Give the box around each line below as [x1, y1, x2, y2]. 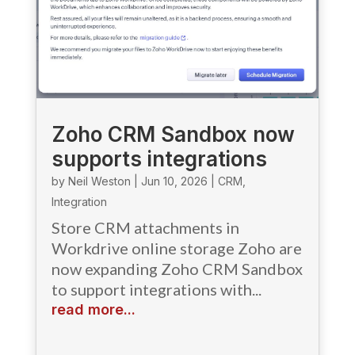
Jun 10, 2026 [140, 174, 208, 188]
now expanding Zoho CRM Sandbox [51, 258, 303, 278]
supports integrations [51, 146, 267, 171]
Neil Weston [67, 174, 131, 188]
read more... [51, 300, 136, 318]
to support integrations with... [51, 279, 261, 299]
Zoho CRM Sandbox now [51, 121, 295, 147]
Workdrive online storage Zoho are [51, 238, 302, 258]
